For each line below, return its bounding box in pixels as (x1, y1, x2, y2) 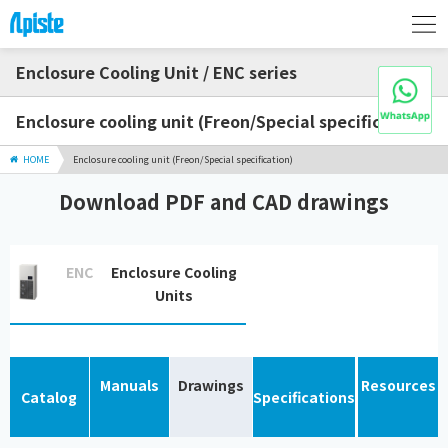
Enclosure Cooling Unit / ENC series (16, 60, 297, 84)
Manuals (99, 375, 159, 396)
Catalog (21, 386, 78, 407)
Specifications (253, 386, 356, 407)
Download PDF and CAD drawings (59, 187, 389, 217)
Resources (360, 375, 436, 396)
